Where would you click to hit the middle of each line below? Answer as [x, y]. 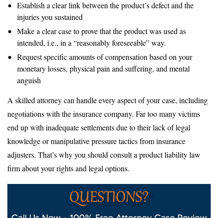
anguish [29, 80]
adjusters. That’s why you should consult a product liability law [104, 154]
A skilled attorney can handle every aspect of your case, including [108, 100]
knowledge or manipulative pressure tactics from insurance [96, 141]
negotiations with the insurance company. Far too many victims [104, 113]
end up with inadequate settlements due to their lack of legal [99, 127]
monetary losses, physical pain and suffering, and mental [103, 68]
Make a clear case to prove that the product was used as [101, 31]
